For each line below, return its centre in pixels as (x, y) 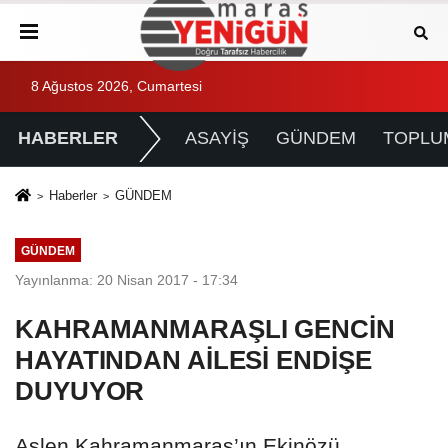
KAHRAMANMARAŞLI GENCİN (205, 328)
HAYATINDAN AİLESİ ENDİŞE (193, 359)
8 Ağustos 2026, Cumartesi (116, 86)
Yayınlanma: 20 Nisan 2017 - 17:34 (126, 279)
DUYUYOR (80, 390)
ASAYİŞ (216, 138)
